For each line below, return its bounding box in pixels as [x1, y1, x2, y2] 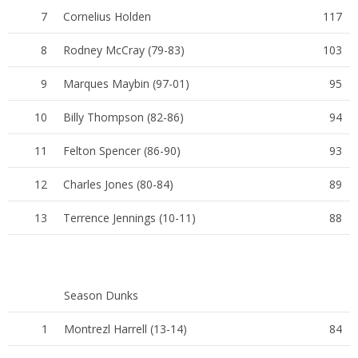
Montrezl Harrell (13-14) [64, 320, 187, 336]
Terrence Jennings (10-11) [63, 209, 196, 225]
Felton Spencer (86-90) [63, 142, 181, 158]
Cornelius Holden [63, 8, 151, 24]
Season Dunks [64, 287, 138, 303]
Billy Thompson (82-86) [63, 109, 184, 125]
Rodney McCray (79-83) [63, 42, 185, 58]
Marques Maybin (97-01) [63, 75, 189, 91]
